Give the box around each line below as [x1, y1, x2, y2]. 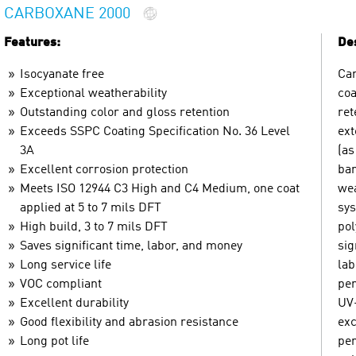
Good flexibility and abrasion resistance [20, 315, 238, 329]
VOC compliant [20, 277, 102, 291]
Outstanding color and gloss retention [20, 106, 230, 119]
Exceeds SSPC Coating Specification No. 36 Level [20, 125, 290, 138]
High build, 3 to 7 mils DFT [20, 220, 168, 234]
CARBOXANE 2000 [4, 6, 130, 23]
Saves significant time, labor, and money [20, 239, 242, 253]
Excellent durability [20, 296, 129, 310]
